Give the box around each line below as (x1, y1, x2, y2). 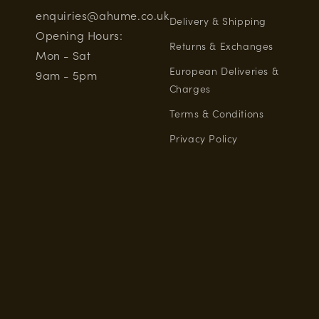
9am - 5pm (36, 67, 98, 83)
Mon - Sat (36, 47, 91, 63)
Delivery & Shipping (169, 14, 267, 28)
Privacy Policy (169, 131, 239, 145)
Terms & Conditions (169, 106, 264, 120)
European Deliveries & (169, 63, 279, 78)
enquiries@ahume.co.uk (36, 7, 169, 23)
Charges (169, 81, 211, 95)
